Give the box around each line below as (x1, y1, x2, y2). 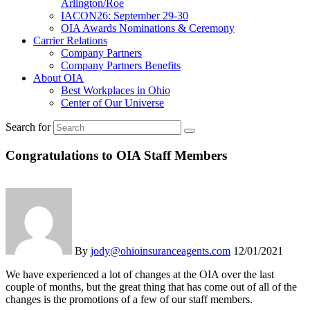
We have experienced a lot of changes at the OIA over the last (6, 268, 274, 281)
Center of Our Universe (61, 97, 164, 109)
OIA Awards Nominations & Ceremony (61, 22, 235, 34)
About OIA (33, 72, 84, 84)
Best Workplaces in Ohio (61, 84, 170, 96)
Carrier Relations (33, 35, 107, 46)
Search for (6, 121, 51, 133)
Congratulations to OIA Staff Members (6, 147, 227, 163)
